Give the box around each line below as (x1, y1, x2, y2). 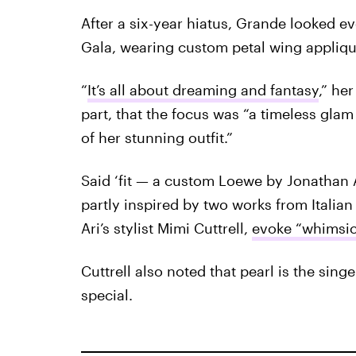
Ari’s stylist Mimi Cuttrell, (80, 219, 252, 237)
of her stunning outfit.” (80, 128, 233, 146)
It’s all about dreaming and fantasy (87, 80, 319, 99)
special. (80, 285, 133, 304)
